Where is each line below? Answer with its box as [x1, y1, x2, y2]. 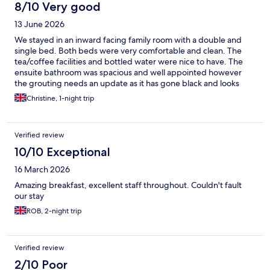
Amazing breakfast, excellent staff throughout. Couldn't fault [14, 180, 242, 191]
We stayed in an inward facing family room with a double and [14, 34, 242, 46]
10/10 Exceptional [14, 145, 110, 160]
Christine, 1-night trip [27, 93, 95, 104]
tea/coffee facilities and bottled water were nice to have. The [14, 56, 243, 67]
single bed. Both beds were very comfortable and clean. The [14, 45, 242, 57]
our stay [14, 190, 44, 202]
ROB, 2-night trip [27, 206, 82, 216]
